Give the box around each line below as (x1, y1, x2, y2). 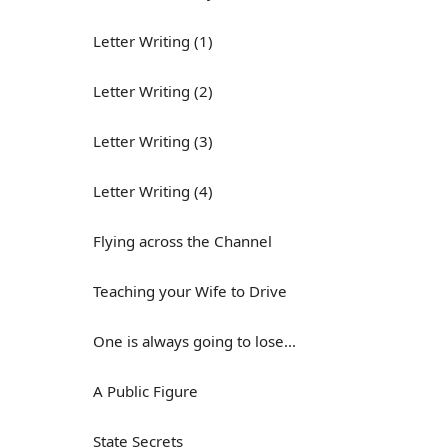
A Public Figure (93, 381, 198, 401)
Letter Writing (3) (93, 131, 213, 151)
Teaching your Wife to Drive (93, 281, 287, 301)
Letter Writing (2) (93, 81, 213, 101)
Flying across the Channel (93, 231, 272, 251)
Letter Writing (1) (93, 31, 213, 51)
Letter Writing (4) (93, 181, 213, 201)
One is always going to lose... (93, 331, 296, 351)
